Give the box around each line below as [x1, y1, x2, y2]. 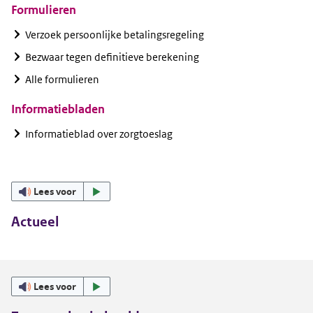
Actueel [11, 213, 59, 231]
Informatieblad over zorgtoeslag [25, 127, 173, 141]
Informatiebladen [11, 101, 105, 117]
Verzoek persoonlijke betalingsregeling [25, 28, 204, 42]
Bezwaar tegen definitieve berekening [25, 50, 199, 64]
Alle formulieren [25, 73, 99, 87]
